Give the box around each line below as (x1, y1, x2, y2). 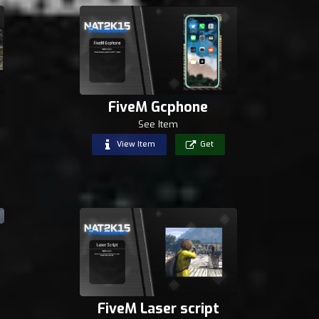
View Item (117, 139, 156, 150)
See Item (138, 117, 179, 130)
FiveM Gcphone (108, 97, 209, 116)
